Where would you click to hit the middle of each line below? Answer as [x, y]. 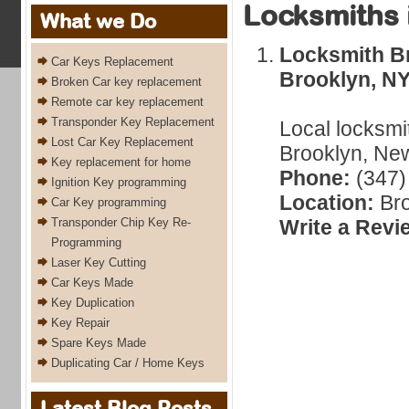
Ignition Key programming [119, 182]
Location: [327, 203]
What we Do [98, 21]
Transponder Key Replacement [133, 122]
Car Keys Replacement [112, 62]
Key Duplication [93, 303]
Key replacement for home [121, 162]
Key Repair [80, 323]
